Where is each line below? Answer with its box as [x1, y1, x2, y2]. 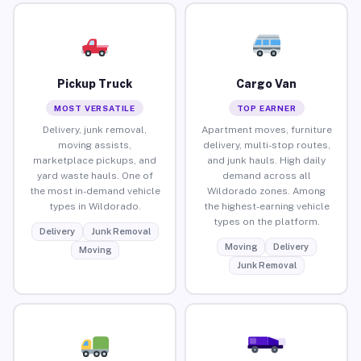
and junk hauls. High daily [207, 154, 326, 166]
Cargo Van [236, 77, 297, 90]
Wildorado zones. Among [207, 185, 326, 197]
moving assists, [58, 139, 131, 151]
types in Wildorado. [48, 200, 141, 212]
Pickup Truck [57, 77, 132, 90]
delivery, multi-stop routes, [202, 139, 330, 151]
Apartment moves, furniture [201, 123, 332, 135]
